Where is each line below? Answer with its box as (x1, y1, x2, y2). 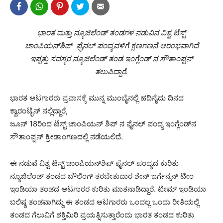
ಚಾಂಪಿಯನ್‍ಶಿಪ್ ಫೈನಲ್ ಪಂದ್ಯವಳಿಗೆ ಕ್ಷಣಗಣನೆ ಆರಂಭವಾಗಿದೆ (24, 41, 199, 50)
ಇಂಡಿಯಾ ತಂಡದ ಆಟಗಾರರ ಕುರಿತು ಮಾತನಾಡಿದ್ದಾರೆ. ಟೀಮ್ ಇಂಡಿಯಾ (10, 184, 206, 194)
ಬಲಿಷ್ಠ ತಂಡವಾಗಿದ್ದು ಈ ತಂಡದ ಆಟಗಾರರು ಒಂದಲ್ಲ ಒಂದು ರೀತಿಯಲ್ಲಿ (10, 197, 199, 207)
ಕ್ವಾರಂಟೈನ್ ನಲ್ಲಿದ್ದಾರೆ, (10, 106, 68, 115)
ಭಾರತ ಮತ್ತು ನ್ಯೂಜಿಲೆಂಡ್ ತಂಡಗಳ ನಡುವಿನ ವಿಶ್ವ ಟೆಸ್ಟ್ (37, 28, 186, 37)
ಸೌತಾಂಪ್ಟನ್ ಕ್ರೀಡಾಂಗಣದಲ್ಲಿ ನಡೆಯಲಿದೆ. (10, 132, 123, 141)
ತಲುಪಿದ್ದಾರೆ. (95, 67, 128, 76)
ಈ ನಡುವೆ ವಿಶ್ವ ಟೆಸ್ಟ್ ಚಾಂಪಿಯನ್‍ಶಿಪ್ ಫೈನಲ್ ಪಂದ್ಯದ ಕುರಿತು (10, 158, 179, 168)
